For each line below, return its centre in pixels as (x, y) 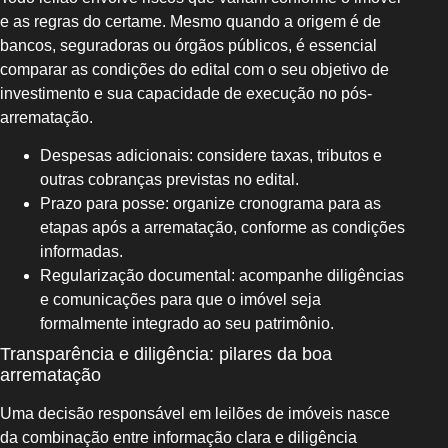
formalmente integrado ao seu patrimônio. (187, 324)
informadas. (81, 252)
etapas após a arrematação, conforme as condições (222, 228)
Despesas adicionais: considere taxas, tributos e (211, 156)
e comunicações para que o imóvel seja (180, 300)
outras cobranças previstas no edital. (169, 180)
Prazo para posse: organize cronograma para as (210, 204)
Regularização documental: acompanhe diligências (222, 276)
